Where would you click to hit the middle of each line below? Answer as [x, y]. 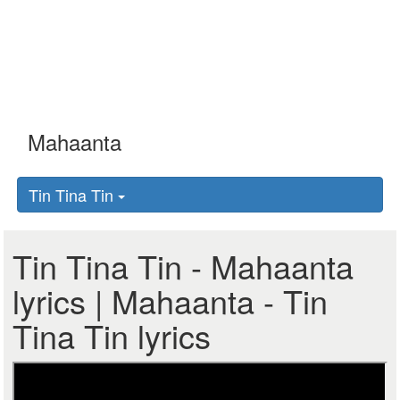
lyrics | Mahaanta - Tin [171, 300]
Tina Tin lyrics [112, 335]
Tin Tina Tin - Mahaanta [183, 266]
